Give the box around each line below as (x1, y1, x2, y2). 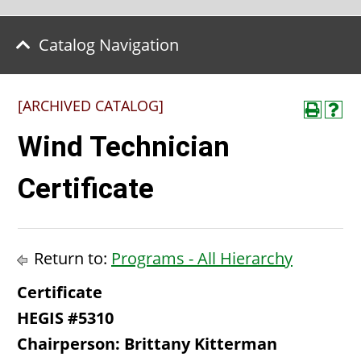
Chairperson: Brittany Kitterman (17, 333, 277, 355)
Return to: (30, 247, 111, 269)
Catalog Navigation (39, 34, 179, 56)
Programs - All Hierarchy (111, 247, 293, 269)
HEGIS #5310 (17, 307, 114, 329)
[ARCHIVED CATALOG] (18, 96, 164, 115)
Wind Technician (18, 131, 230, 164)
